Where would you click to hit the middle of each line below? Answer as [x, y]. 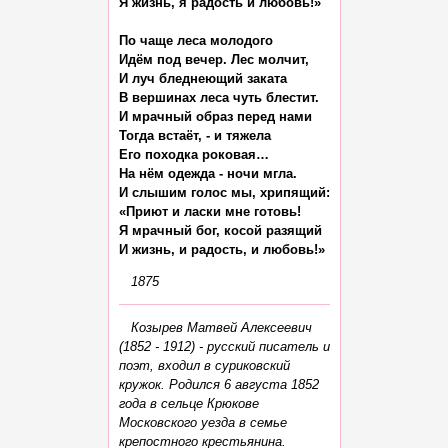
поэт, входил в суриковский [204, 365]
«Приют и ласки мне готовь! [209, 212]
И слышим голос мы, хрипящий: [224, 193]
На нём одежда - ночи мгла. [207, 174]
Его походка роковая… [193, 155]
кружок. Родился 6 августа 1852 [218, 384]
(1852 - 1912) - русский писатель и [224, 346]
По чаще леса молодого [195, 41]
